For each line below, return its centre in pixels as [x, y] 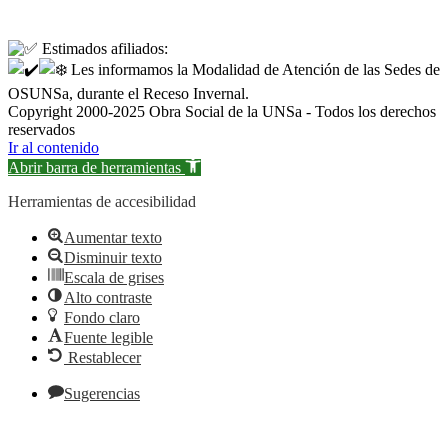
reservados [41, 129]
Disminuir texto [113, 257]
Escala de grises [114, 277]
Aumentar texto [113, 237]
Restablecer [104, 357]
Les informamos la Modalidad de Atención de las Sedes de [253, 69]
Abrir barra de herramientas [94, 167]
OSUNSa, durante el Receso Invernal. [128, 93]
